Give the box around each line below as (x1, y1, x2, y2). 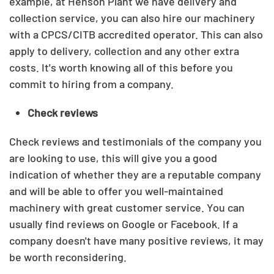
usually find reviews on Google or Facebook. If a (9, 217, 238, 231)
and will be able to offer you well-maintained (9, 184, 223, 198)
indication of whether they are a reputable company (9, 168, 261, 181)
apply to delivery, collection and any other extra (9, 44, 239, 57)
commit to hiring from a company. (9, 77, 174, 91)
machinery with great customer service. (9, 201, 204, 214)
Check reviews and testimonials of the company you (9, 135, 262, 148)
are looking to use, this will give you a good (9, 151, 217, 165)
